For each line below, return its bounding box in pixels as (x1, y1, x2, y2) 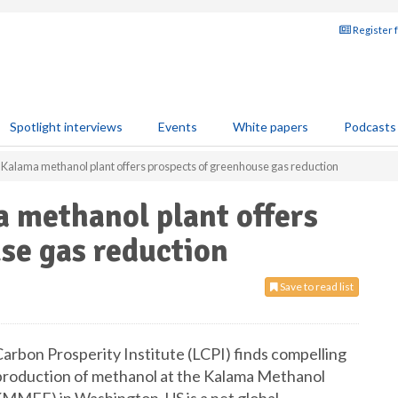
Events (158, 119, 197, 134)
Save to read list (278, 280, 354, 293)
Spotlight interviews (10, 119, 123, 134)
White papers (233, 119, 308, 134)
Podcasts (344, 119, 396, 134)
